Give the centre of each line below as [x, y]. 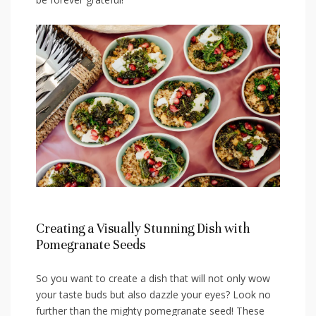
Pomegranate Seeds [91, 245]
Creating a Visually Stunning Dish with [143, 229]
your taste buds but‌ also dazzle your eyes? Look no [153, 295]
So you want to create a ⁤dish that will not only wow [153, 279]
